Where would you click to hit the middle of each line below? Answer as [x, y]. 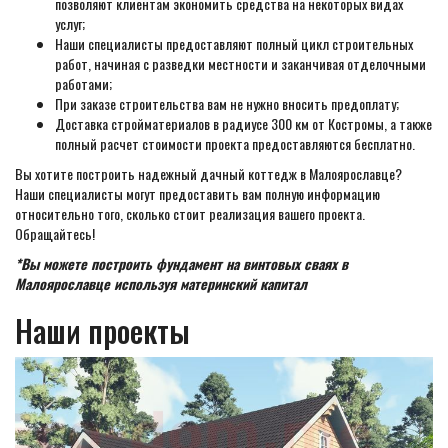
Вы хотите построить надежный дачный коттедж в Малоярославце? [208, 173]
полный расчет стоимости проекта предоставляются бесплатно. [235, 143]
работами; [83, 83]
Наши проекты [102, 330]
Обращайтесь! [55, 233]
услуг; [70, 23]
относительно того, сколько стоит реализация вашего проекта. [190, 213]
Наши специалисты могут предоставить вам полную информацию [197, 193]
